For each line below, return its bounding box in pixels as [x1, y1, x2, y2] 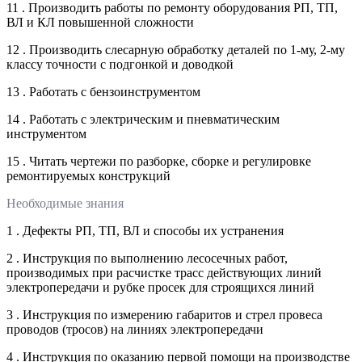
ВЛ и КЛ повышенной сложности [6, 15, 194, 30]
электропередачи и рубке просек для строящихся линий [6, 280, 314, 295]
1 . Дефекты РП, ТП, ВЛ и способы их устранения [6, 224, 284, 238]
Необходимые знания [6, 196, 124, 211]
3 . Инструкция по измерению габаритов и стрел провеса [6, 308, 322, 322]
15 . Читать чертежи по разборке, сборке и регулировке [6, 154, 311, 169]
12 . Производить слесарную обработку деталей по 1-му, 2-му [6, 43, 345, 57]
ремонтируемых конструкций [6, 169, 170, 183]
